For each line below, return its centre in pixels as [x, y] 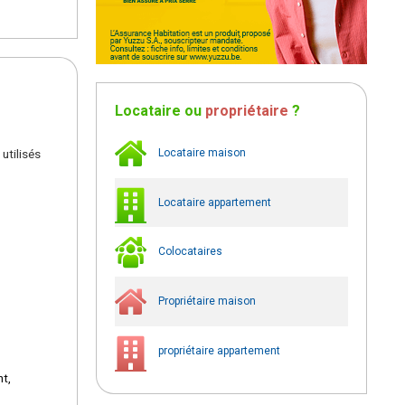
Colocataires [189, 251]
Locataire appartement [213, 202]
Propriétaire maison [206, 301]
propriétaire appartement [218, 350]
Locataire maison [201, 152]
